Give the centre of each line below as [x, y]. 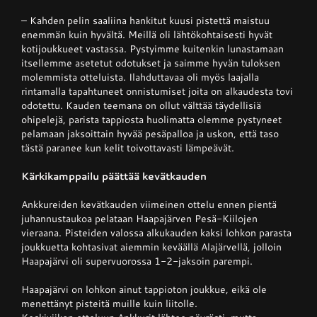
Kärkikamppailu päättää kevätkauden [114, 176]
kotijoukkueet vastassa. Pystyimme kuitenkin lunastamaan [152, 49]
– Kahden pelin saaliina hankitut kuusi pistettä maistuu [145, 21]
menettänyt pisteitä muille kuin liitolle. [109, 304]
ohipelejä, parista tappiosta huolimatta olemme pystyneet [151, 120]
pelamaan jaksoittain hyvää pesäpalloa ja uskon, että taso [150, 134]
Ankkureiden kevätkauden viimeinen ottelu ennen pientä [149, 204]
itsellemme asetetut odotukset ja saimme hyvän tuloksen [150, 63]
